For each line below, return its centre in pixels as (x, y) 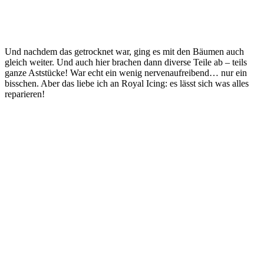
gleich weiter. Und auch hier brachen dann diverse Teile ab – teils (126, 62)
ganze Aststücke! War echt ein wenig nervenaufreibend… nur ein (126, 73)
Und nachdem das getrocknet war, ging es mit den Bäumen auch (124, 52)
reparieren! (25, 94)
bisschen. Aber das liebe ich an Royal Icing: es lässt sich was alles (127, 84)
